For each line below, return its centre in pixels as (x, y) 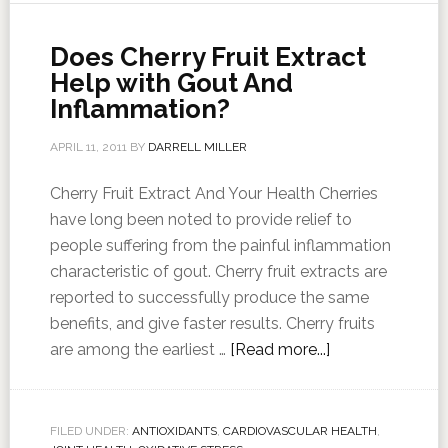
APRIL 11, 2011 (88, 147)
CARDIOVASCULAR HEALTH (299, 431)
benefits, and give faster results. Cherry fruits (212, 323)
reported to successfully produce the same (209, 297)
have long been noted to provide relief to (200, 219)
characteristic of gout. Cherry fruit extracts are (218, 271)
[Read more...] (279, 349)
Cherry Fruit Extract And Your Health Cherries (213, 193)
